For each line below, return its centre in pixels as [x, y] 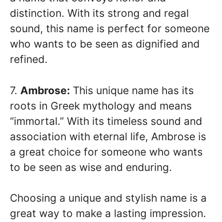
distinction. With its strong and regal [99, 13]
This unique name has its [132, 90]
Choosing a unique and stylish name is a [108, 198]
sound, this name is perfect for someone [110, 29]
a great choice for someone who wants [106, 152]
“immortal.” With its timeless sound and [106, 121]
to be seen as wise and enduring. [91, 167]
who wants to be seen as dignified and [105, 44]
